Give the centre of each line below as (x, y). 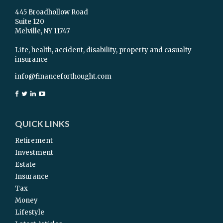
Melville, (29, 31)
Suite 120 (30, 22)
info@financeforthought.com (63, 76)
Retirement (34, 141)
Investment (34, 153)
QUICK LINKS (42, 124)
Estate (25, 165)
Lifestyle (30, 212)
